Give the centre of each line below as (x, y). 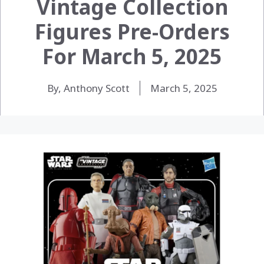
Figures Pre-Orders (132, 31)
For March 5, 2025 (132, 56)
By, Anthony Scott (88, 88)
